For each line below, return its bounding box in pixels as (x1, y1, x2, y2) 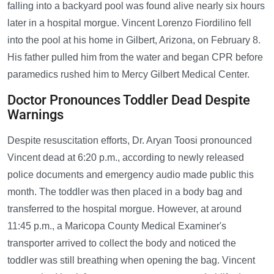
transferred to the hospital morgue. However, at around (7, 204, 242, 215)
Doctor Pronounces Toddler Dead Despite (7, 92, 250, 108)
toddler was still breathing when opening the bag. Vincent (7, 255, 255, 266)
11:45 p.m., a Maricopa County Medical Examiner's (7, 221, 226, 232)
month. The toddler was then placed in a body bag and (7, 187, 242, 198)
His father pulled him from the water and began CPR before (7, 52, 263, 63)
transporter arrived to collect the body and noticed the (7, 238, 236, 249)
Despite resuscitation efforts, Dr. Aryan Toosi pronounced (7, 135, 252, 146)
